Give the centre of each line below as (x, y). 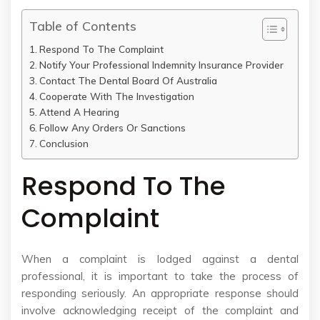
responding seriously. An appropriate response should (160, 294)
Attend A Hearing (79, 112)
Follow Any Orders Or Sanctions (112, 128)
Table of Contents (83, 26)
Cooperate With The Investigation (116, 96)
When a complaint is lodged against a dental (160, 259)
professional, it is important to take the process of (160, 276)
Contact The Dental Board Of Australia (128, 81)
